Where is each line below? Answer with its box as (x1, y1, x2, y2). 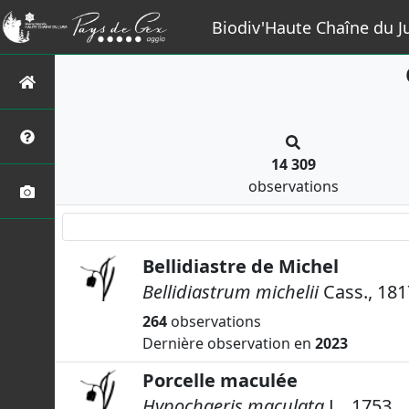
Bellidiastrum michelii (142, 279, 319, 304)
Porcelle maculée (142, 368, 298, 393)
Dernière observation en (142, 333, 315, 353)
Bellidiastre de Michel (142, 254, 339, 278)
